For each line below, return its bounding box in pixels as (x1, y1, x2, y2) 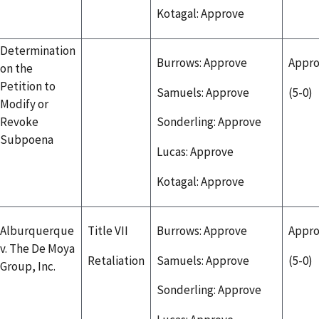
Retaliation (88, 252, 145, 268)
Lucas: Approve (157, 144, 234, 160)
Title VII (88, 222, 132, 239)
